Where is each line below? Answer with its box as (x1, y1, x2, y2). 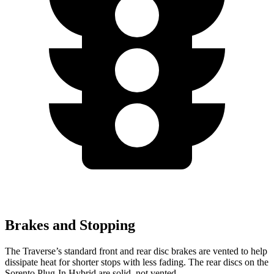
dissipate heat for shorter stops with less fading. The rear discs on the (5, 256, 268, 267)
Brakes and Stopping (5, 217, 135, 233)
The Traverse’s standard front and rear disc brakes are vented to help (5, 245, 267, 256)
